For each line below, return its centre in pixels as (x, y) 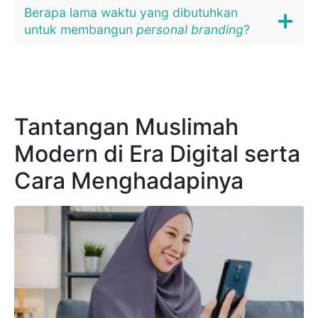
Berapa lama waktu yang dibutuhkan (131, 13)
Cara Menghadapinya (129, 181)
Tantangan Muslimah (126, 127)
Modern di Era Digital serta (157, 154)
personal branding (190, 30)
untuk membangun (80, 30)
